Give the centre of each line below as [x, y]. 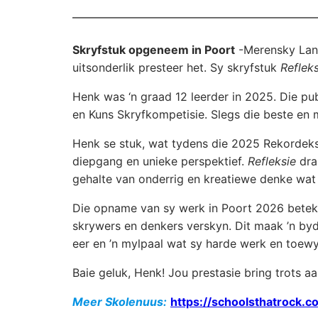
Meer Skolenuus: [120, 302]
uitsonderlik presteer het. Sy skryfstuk [176, 68]
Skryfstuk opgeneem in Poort [154, 50]
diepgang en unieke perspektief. [160, 161]
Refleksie [272, 161]
